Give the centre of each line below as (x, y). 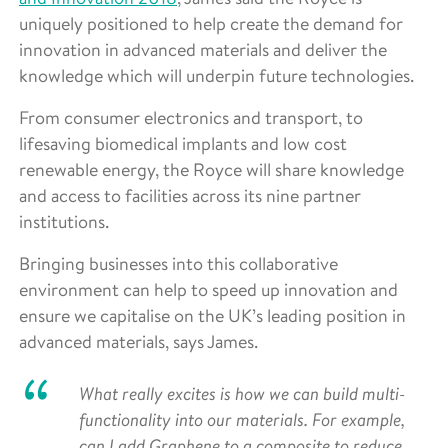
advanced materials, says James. (138, 341)
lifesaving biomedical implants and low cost (183, 143)
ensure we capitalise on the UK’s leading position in (212, 315)
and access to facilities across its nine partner (190, 195)
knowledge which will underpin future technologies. (216, 75)
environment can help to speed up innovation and (208, 289)
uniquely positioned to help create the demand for (211, 23)
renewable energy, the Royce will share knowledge (211, 169)
